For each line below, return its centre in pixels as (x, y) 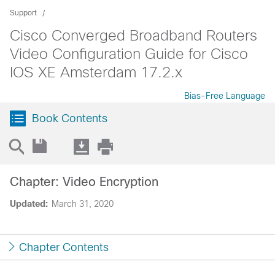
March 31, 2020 (83, 204)
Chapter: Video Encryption (84, 182)
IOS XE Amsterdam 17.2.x (96, 72)
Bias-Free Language (225, 96)
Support (23, 13)
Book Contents (70, 118)
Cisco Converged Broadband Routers (134, 35)
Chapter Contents (64, 247)
